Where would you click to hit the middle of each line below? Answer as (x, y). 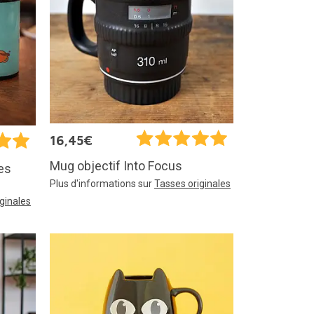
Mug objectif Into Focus (116, 166)
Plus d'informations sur (102, 184)
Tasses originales (192, 184)
